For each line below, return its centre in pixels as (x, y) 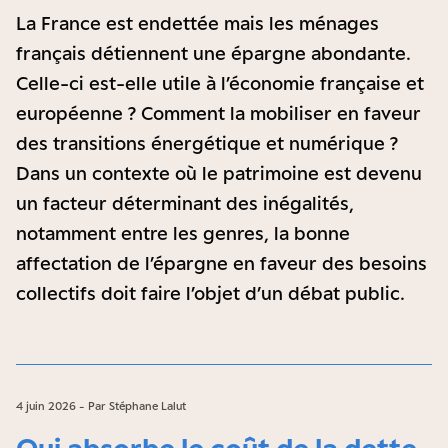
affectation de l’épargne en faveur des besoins (221, 263)
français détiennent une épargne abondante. (213, 53)
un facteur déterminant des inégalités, (185, 203)
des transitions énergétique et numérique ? (207, 143)
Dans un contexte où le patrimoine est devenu (219, 173)
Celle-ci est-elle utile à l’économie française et (220, 83)
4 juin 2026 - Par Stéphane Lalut (101, 406)
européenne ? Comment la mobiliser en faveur (218, 113)
